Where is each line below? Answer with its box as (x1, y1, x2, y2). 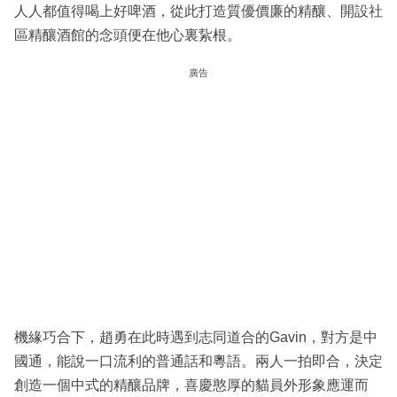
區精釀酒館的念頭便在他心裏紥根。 (14, 27, 241, 43)
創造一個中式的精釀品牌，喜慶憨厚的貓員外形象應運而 (14, 378, 369, 393)
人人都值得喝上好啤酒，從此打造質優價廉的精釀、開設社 (14, 4, 383, 19)
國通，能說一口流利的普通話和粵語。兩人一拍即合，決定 (14, 354, 383, 370)
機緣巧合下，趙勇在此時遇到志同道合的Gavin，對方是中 (14, 330, 378, 346)
